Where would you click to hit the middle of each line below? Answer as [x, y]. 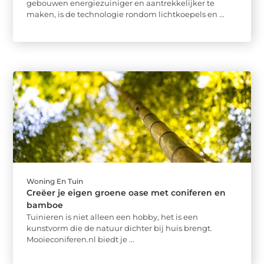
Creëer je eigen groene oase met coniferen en [126, 193]
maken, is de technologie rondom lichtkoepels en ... [126, 14]
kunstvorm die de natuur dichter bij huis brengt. [120, 228]
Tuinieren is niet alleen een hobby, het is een [113, 217]
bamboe [45, 205]
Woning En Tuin [55, 181]
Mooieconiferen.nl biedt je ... [81, 240]
